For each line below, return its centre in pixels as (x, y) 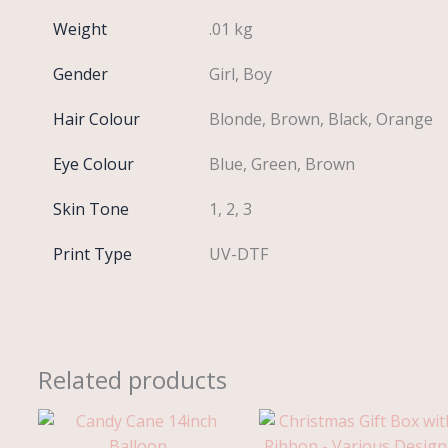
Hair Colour (96, 119)
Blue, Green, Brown (282, 164)
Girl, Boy (241, 74)
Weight (79, 29)
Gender (80, 74)
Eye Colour (93, 164)
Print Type (92, 254)
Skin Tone (90, 209)
